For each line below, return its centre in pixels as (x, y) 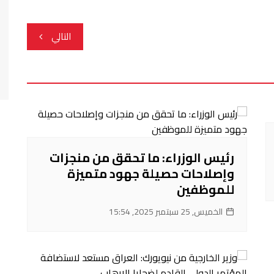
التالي (61, 36)
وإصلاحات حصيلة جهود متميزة (151, 173)
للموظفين (206, 189)
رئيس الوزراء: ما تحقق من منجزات (142, 157)
